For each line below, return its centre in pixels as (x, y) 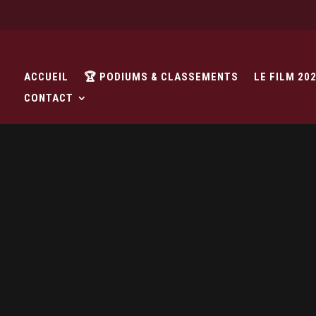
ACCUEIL (47, 77)
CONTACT (49, 98)
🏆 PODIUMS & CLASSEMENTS (162, 77)
